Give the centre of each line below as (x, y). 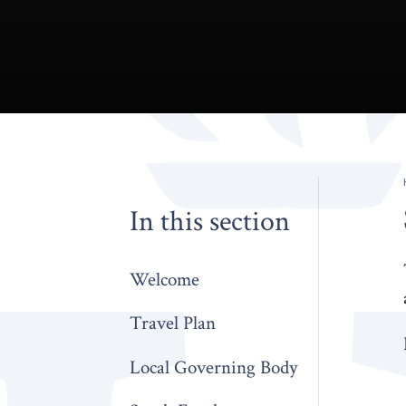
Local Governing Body (214, 367)
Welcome (165, 280)
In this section (210, 222)
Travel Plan (173, 324)
